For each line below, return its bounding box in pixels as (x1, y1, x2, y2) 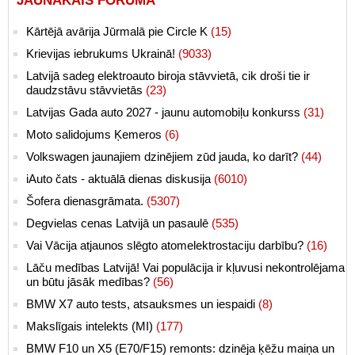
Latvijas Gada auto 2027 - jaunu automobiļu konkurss (26, 105, 303, 119)
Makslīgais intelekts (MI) (26, 319, 156, 333)
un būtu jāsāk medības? (26, 274, 153, 288)
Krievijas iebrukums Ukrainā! (26, 46, 178, 60)
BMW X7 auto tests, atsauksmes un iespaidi (26, 296, 258, 311)
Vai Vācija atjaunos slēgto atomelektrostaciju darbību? (26, 238, 307, 252)
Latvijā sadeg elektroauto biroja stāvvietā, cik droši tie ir (26, 68, 310, 82)
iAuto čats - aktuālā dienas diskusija (26, 171, 214, 185)
